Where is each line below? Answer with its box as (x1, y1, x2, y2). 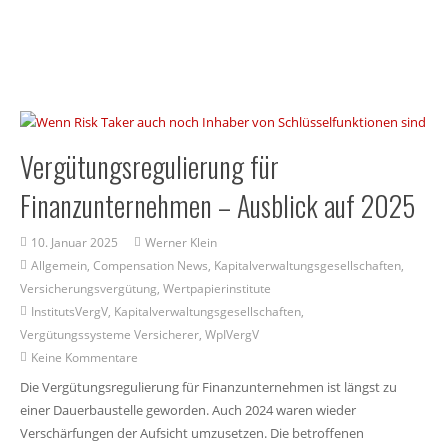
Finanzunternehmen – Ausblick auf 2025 (19, 184, 415, 226)
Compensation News (93, 257, 209, 274)
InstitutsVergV (31, 303, 109, 320)
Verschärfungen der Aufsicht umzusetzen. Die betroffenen (19, 423, 364, 442)
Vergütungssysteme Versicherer (19, 326, 199, 343)
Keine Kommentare (31, 349, 139, 366)
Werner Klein (145, 234, 218, 251)
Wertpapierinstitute (162, 280, 271, 297)
